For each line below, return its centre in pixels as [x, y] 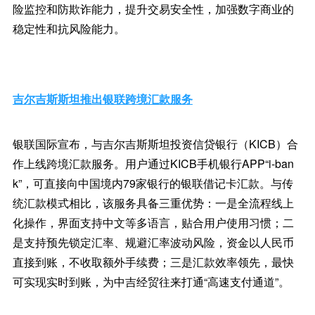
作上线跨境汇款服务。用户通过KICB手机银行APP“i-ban [153, 163]
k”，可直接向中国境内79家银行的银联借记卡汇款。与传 [153, 183]
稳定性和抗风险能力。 [69, 28]
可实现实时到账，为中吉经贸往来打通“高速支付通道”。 [151, 282]
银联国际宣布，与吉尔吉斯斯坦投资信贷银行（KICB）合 [155, 144]
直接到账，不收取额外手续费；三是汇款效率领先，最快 [153, 262]
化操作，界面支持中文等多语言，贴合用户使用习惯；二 [153, 223]
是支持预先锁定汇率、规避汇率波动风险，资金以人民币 [153, 242]
